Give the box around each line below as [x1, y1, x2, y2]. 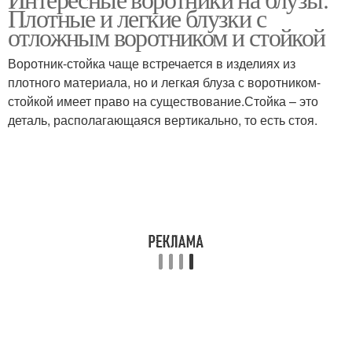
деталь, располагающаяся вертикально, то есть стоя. [8, 111, 317, 129]
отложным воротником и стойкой [8, 20, 325, 53]
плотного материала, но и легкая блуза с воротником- [8, 73, 321, 91]
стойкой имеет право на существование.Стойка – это [8, 92, 318, 110]
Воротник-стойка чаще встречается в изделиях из [8, 54, 295, 72]
